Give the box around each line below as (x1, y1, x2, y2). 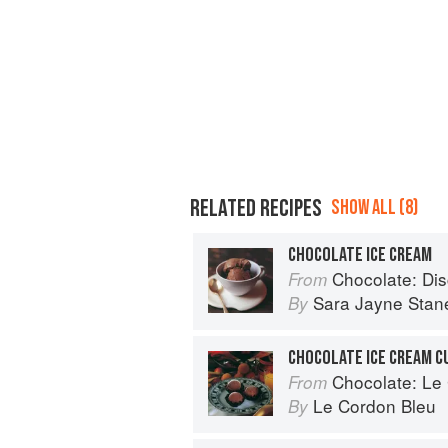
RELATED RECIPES (190, 193, 322, 223)
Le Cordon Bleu (313, 392, 436, 418)
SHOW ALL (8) (331, 194, 418, 220)
